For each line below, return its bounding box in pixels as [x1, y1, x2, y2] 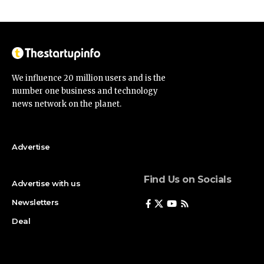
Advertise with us [12, 179, 81, 189]
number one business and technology [12, 86, 158, 97]
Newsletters [12, 197, 59, 207]
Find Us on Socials [144, 174, 232, 186]
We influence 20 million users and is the [12, 73, 166, 84]
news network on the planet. [12, 99, 121, 110]
